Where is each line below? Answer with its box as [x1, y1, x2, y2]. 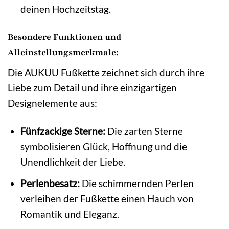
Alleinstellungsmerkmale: [8, 46, 119, 58]
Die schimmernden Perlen [79, 177, 194, 189]
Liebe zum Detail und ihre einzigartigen [8, 82, 177, 94]
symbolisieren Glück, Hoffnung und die [20, 141, 187, 153]
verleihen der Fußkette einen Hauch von [20, 192, 194, 204]
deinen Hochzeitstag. [20, 3, 111, 15]
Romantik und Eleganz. [20, 208, 119, 220]
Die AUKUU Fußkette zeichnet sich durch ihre [8, 66, 204, 79]
